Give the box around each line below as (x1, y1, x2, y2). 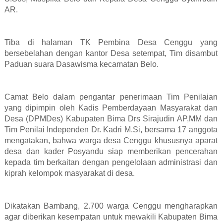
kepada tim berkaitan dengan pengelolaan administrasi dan (4, 158, 218, 167)
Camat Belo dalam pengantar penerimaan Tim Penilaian (4, 93, 218, 102)
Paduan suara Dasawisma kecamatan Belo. (4, 60, 159, 69)
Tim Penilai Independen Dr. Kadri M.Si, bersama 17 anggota (4, 125, 218, 134)
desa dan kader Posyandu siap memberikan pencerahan (4, 147, 218, 156)
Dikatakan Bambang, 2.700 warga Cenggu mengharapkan (4, 202, 218, 211)
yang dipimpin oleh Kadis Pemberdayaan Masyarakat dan (4, 104, 218, 112)
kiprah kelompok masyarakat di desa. (4, 169, 135, 178)
